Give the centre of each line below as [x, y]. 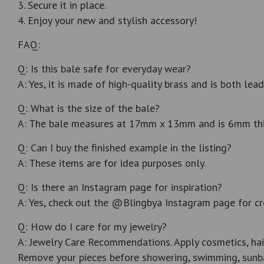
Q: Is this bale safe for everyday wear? [104, 69]
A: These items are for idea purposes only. [112, 163]
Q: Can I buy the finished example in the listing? [125, 148]
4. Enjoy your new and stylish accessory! [107, 21]
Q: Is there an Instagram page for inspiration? [120, 187]
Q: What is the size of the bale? [89, 108]
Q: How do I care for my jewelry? [92, 227]
